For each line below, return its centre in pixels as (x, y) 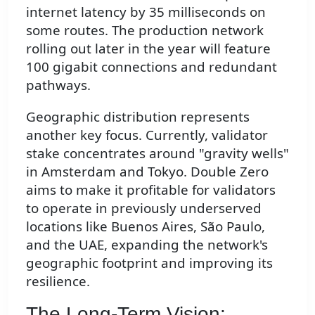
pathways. (58, 85)
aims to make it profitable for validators (151, 190)
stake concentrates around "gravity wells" (157, 153)
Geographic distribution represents (138, 117)
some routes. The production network (145, 30)
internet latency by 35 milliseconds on (146, 12)
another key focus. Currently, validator (147, 135)
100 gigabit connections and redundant (152, 67)
